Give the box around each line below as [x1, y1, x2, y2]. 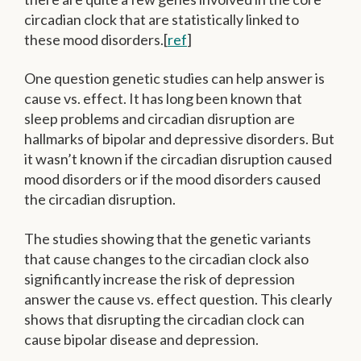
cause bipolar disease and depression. [24, 330, 259, 348]
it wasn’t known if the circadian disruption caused [24, 150, 332, 168]
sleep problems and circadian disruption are [24, 110, 295, 128]
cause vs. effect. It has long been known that [24, 89, 302, 108]
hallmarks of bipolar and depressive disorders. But [24, 130, 334, 148]
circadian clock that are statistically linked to [24, 10, 299, 28]
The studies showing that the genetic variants [24, 229, 311, 247]
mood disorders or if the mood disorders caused [24, 170, 321, 189]
